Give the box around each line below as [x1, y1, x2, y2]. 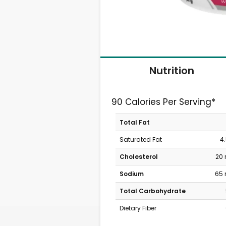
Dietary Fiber [119, 204, 156, 212]
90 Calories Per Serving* [111, 96, 216, 108]
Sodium [119, 169, 144, 178]
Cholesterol [119, 152, 158, 161]
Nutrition [149, 63, 194, 78]
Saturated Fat [119, 135, 162, 144]
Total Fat [119, 118, 150, 127]
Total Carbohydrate [119, 187, 186, 195]
